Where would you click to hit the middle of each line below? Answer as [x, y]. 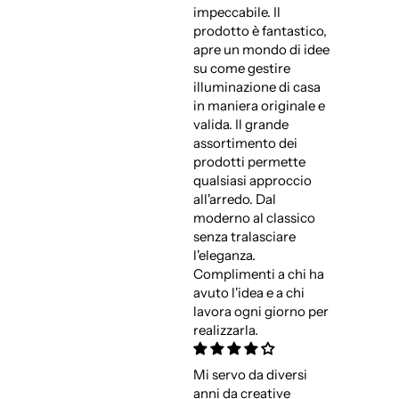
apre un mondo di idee [261, 50]
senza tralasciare [244, 237]
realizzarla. [225, 330]
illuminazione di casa [256, 87]
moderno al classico [254, 218]
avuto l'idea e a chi [248, 293]
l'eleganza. [224, 256]
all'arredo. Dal [234, 199]
